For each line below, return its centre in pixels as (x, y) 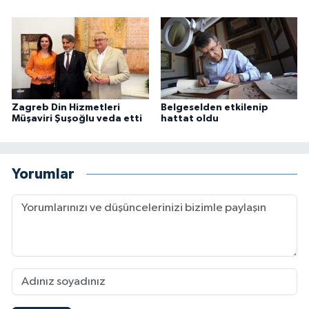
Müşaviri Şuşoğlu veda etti (77, 119)
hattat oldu (189, 119)
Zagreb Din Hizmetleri (66, 108)
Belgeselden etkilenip (214, 108)
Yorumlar (43, 174)
